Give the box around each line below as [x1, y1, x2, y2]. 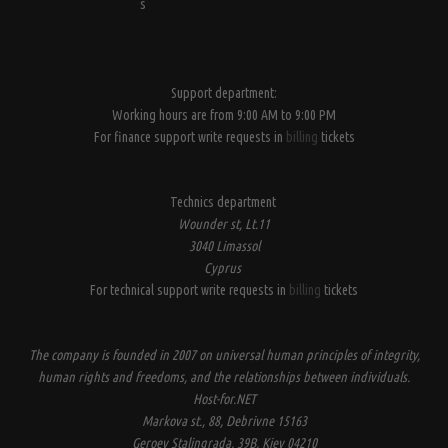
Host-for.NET [192, 391, 256, 407]
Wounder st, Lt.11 [178, 216, 270, 232]
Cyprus [204, 260, 244, 276]
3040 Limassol [188, 238, 260, 254]
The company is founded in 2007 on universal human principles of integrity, [28, 347, 420, 363]
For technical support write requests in [90, 282, 289, 298]
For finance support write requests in [93, 129, 286, 145]
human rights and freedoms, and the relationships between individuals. [38, 369, 410, 385]
